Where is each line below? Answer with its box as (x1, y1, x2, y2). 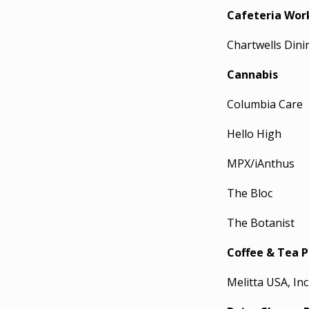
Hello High (227, 126, 282, 141)
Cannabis (227, 67, 279, 82)
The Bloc (227, 186, 273, 201)
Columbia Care (227, 97, 303, 112)
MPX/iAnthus (227, 156, 295, 171)
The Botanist (227, 215, 295, 230)
